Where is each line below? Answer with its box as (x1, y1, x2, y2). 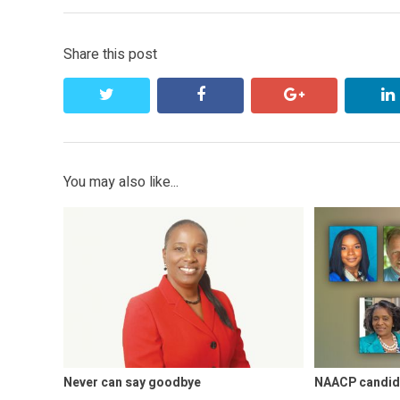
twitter (113, 84, 164, 105)
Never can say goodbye (63, 372, 201, 392)
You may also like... (63, 171, 179, 194)
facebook (204, 84, 273, 105)
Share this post (63, 44, 157, 66)
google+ (304, 84, 364, 105)
